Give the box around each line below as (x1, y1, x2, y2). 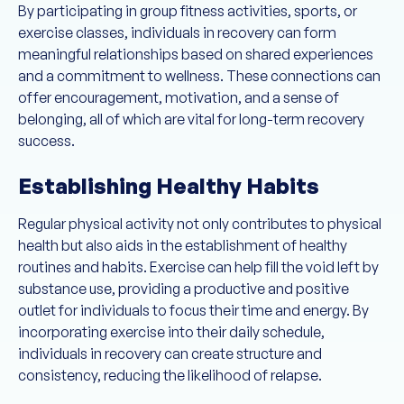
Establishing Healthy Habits (18, 172, 319, 199)
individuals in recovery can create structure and (18, 344, 322, 363)
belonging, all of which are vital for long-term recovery (18, 110, 364, 128)
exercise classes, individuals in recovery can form (18, 23, 336, 41)
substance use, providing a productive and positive (18, 280, 349, 298)
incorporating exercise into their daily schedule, (18, 323, 325, 341)
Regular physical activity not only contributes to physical (18, 215, 381, 233)
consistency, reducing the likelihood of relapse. (18, 366, 322, 384)
